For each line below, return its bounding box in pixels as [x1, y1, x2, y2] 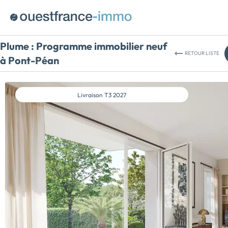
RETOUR [185, 50, 206, 56]
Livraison [77, 91, 104, 99]
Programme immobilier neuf [34, 40, 167, 52]
